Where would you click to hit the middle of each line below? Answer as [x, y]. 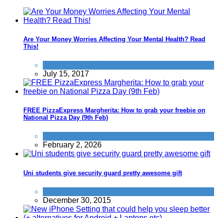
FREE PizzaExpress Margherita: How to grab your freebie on [114, 110]
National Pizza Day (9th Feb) [66, 118]
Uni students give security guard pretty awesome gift [103, 173]
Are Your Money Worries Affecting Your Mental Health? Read [114, 39]
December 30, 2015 [77, 200]
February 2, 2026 [72, 145]
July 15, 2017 [66, 74]
